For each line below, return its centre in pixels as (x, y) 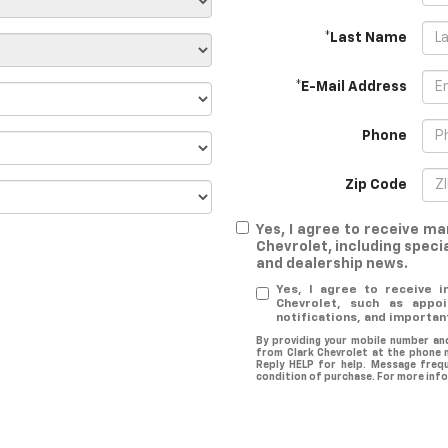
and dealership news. (332, 264)
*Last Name (365, 38)
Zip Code (376, 185)
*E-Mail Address (351, 87)
